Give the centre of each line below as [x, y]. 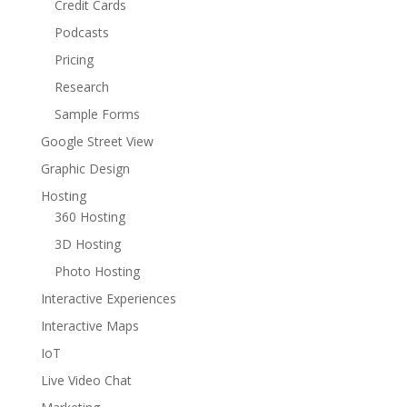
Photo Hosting [97, 271]
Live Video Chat [86, 380]
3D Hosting [87, 243]
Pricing [74, 59]
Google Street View [97, 141]
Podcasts [81, 32]
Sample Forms [97, 114]
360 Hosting [89, 216]
